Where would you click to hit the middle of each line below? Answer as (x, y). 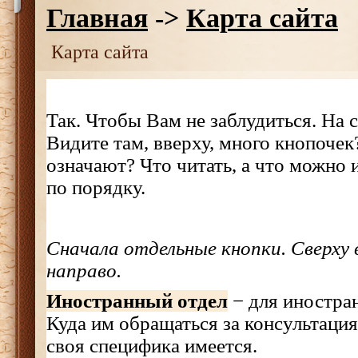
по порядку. (96, 187)
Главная (97, 18)
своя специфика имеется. (152, 346)
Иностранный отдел (137, 301)
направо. (84, 270)
